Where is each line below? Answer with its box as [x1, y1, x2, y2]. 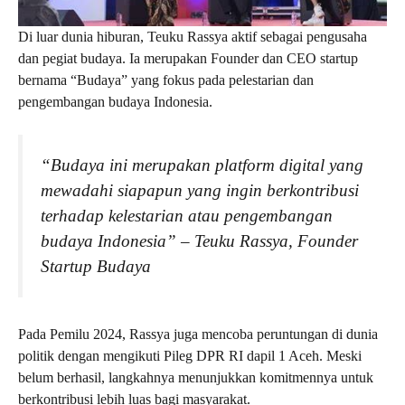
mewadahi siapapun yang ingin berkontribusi [41, 181, 359, 201]
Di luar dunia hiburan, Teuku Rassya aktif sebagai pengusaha [18, 29, 367, 45]
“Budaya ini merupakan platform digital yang [41, 155, 363, 175]
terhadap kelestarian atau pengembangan [41, 206, 333, 226]
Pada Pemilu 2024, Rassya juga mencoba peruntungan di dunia [18, 326, 378, 342]
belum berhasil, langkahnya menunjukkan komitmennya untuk [18, 370, 373, 385]
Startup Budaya [41, 257, 151, 277]
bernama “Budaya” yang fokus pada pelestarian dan [18, 72, 314, 89]
